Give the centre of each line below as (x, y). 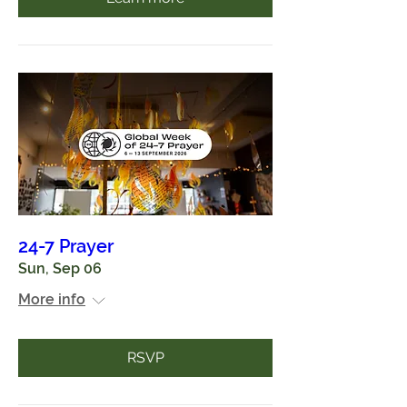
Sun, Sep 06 (60, 268)
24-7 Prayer (66, 246)
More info (52, 299)
